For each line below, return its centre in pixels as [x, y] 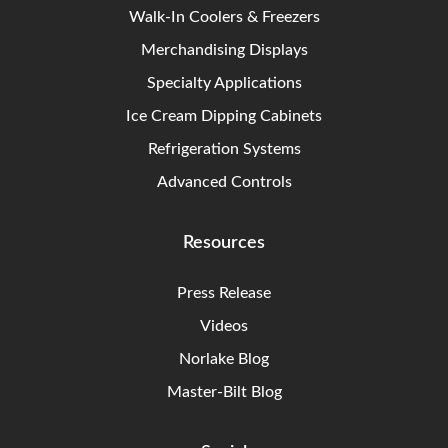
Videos [224, 326]
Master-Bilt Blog [224, 392]
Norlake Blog [224, 359]
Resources [224, 243]
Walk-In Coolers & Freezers [224, 17]
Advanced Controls [224, 182]
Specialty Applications [224, 83]
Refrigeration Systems [224, 149]
